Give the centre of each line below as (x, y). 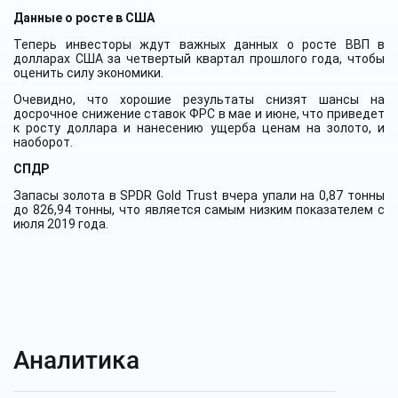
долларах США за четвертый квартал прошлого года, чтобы (199, 59)
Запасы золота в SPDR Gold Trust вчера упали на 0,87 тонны (199, 195)
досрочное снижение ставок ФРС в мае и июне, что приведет (199, 114)
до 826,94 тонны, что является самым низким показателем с (199, 210)
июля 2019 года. (61, 224)
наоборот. (43, 142)
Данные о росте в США (84, 18)
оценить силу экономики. (90, 73)
